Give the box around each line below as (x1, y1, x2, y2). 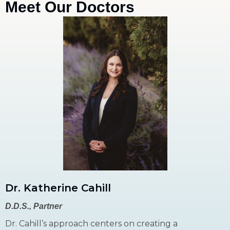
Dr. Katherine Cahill (5, 181, 111, 194)
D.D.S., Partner (5, 201, 62, 210)
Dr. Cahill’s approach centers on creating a (5, 218, 178, 228)
